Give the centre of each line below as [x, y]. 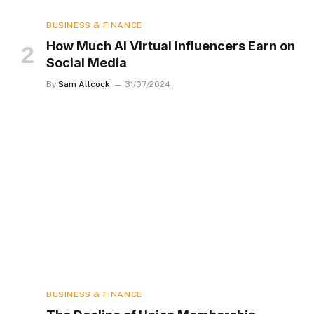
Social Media [87, 63]
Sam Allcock [84, 84]
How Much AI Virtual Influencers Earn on [171, 46]
